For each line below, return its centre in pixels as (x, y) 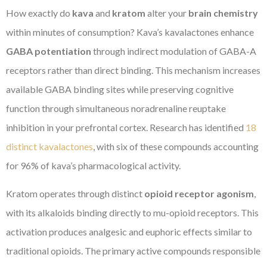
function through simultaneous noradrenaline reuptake (116, 108)
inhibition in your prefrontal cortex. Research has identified (126, 128)
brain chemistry (223, 13)
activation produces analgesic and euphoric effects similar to (129, 231)
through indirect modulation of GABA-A (174, 51)
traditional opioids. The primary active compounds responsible (133, 250)
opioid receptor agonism (199, 193)
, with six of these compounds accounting (176, 147)
